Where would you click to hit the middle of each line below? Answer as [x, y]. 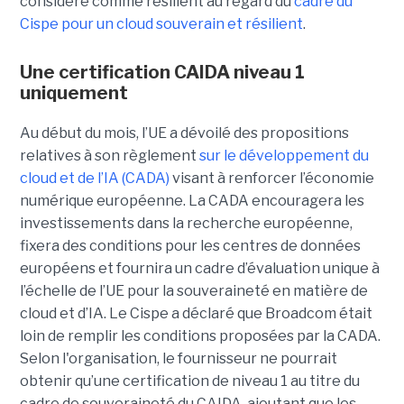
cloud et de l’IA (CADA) [94, 178]
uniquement [73, 92]
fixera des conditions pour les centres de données [190, 245]
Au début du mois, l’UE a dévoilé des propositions [184, 133]
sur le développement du [284, 155]
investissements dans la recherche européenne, [186, 223]
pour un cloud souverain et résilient [180, 23]
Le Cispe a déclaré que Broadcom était [240, 313]
